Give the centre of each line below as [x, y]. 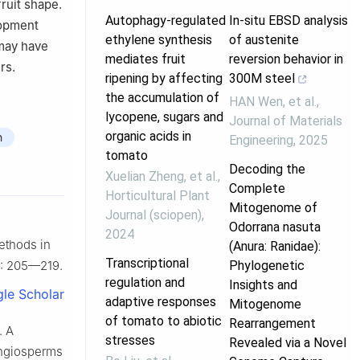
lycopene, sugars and [164, 117]
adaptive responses [161, 301]
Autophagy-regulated [166, 20]
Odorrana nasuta [274, 227]
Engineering [261, 140]
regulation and [145, 282]
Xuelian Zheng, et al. [162, 176]
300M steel [262, 78]
